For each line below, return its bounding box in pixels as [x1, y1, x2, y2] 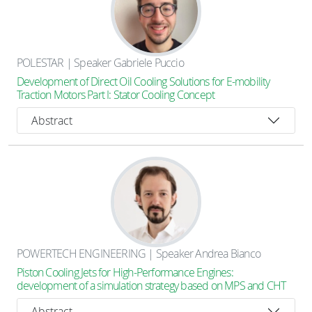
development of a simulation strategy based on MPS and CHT [17, 278, 286, 293]
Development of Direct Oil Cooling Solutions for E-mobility [17, 74, 270, 89]
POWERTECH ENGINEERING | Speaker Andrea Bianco [17, 246, 260, 261]
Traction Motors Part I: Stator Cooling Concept [17, 87, 215, 102]
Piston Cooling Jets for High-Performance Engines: [17, 265, 233, 280]
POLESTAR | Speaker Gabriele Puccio [17, 55, 184, 70]
